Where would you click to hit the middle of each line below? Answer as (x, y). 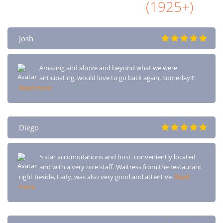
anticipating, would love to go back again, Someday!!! (117, 77)
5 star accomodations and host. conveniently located (117, 157)
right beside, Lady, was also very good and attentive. (97, 176)
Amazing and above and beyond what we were (108, 67)
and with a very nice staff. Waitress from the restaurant (120, 167)
